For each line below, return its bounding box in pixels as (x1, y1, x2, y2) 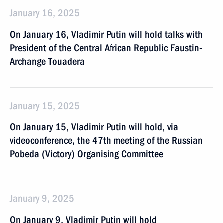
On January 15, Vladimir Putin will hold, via (10, 121, 178, 133)
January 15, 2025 (10, 100, 80, 111)
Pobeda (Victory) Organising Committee (10, 148, 163, 160)
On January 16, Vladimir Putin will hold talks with (10, 28, 203, 40)
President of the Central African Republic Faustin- (10, 42, 202, 54)
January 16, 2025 (10, 7, 80, 19)
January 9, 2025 (10, 192, 74, 204)
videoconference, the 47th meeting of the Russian (10, 134, 203, 146)
